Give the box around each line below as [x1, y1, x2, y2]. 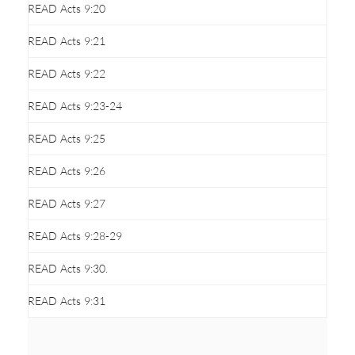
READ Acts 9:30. [28, 261, 108, 275]
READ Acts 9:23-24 [28, 98, 122, 113]
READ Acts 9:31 [28, 293, 105, 307]
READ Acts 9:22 [28, 66, 105, 80]
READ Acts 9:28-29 [28, 228, 122, 242]
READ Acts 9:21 [28, 33, 105, 48]
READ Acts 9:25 [28, 131, 105, 145]
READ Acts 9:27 [28, 196, 105, 210]
